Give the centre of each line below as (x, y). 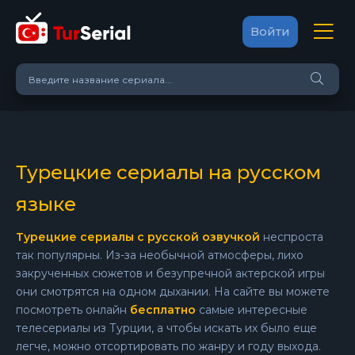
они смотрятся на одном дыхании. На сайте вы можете (173, 292)
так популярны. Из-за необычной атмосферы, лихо (160, 255)
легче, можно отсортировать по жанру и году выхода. (168, 346)
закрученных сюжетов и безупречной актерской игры (170, 273)
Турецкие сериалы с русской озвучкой (138, 237)
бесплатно (163, 310)
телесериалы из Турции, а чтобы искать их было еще (166, 328)
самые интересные (252, 310)
